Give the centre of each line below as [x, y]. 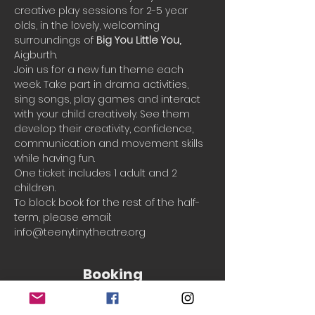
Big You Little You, [140, 40]
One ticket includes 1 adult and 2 [97, 173]
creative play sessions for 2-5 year [102, 11]
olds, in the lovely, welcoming [88, 25]
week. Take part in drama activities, [103, 84]
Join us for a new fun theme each [100, 70]
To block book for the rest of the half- [107, 202]
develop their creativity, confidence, [105, 129]
